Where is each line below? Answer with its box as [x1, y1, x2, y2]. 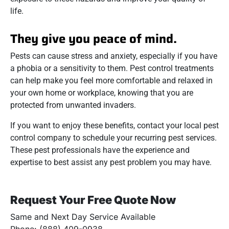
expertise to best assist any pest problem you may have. [10, 157, 212, 167]
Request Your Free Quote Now [10, 193, 176, 207]
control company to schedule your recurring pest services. [10, 132, 217, 143]
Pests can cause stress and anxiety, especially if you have [10, 51, 217, 61]
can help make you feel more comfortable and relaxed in [10, 75, 213, 85]
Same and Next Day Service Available [10, 211, 155, 222]
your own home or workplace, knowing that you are [10, 87, 193, 98]
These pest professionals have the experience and [10, 145, 190, 155]
